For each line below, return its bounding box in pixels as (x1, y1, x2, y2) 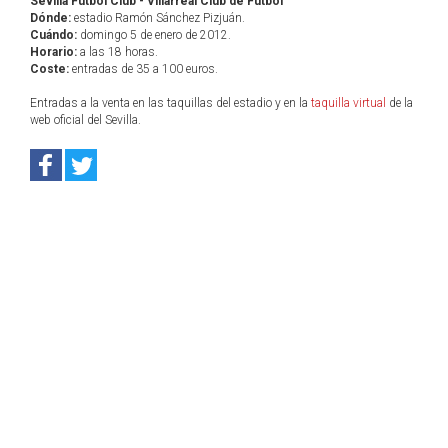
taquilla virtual (311, 96, 386, 110)
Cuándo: (30, 28, 77, 42)
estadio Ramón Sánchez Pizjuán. (71, 11, 245, 25)
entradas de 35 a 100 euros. (69, 62, 218, 76)
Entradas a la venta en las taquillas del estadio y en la (30, 96, 311, 110)
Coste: (30, 62, 69, 76)
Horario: (30, 45, 77, 59)
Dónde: (30, 11, 71, 25)
